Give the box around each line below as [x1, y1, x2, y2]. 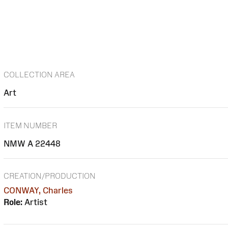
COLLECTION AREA [3, 70, 75, 79]
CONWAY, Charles [3, 186, 73, 195]
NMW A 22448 [3, 138, 61, 148]
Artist [22, 197, 47, 207]
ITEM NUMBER [3, 121, 57, 130]
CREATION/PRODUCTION [3, 172, 96, 181]
